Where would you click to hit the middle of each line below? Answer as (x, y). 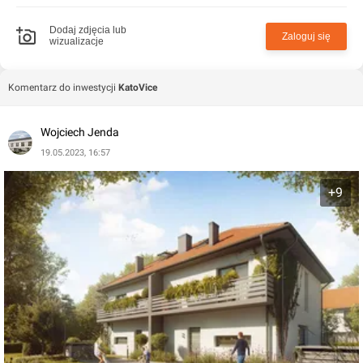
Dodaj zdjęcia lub (88, 30)
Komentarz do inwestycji (62, 88)
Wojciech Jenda (80, 132)
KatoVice (138, 88)
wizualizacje (77, 41)
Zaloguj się (306, 36)
